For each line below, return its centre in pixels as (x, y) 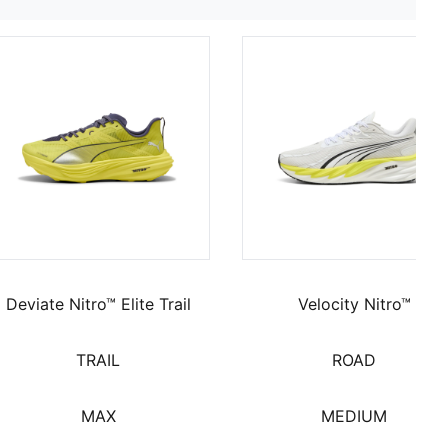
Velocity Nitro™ (354, 303)
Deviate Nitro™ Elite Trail (98, 303)
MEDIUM (354, 415)
